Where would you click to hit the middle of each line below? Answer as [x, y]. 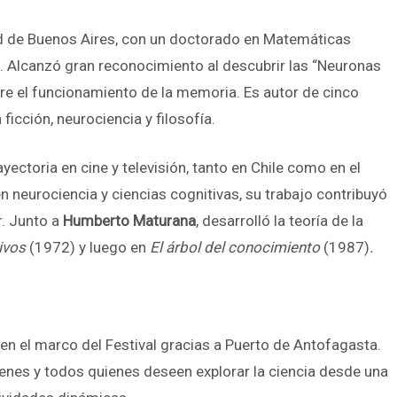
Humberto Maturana [129, 221]
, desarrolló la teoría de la [280, 221]
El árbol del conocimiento [237, 247]
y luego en [114, 247]
